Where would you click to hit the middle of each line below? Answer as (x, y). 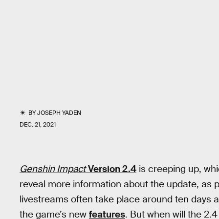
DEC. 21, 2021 (38, 125)
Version (104, 169)
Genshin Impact (53, 169)
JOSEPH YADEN (59, 113)
